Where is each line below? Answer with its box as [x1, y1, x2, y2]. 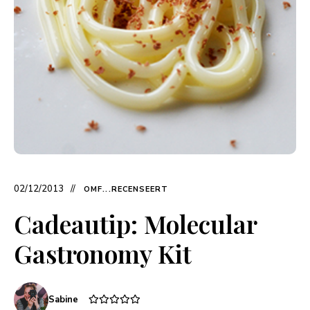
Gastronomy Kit [14, 237, 192, 271]
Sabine [48, 293, 78, 307]
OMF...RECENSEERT [84, 184, 169, 195]
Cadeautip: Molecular [14, 207, 257, 241]
